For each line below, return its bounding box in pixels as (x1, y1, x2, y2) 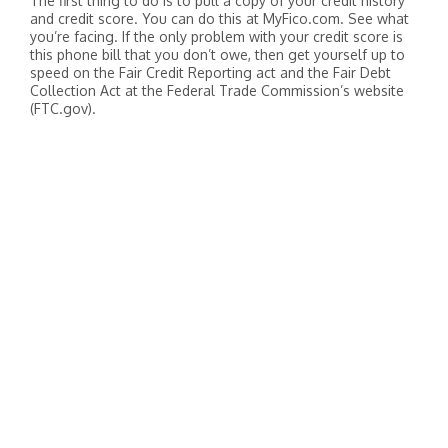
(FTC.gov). (30, 100, 96, 117)
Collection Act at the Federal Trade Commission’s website (30, 82, 404, 99)
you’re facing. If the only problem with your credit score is (30, 28, 403, 45)
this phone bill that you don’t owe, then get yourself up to (30, 46, 405, 63)
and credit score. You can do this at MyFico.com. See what (30, 10, 409, 27)
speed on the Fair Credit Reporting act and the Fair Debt (30, 64, 391, 81)
